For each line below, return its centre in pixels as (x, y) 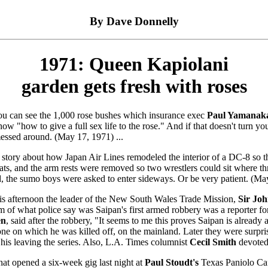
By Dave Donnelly (134, 21)
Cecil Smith (213, 242)
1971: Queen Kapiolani (134, 64)
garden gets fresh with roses (134, 86)
